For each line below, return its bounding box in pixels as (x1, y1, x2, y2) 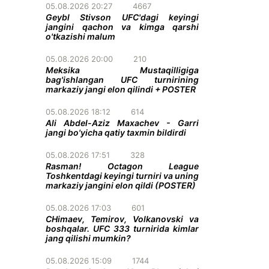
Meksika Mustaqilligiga (46, 65, 199, 75)
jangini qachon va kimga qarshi (46, 22, 199, 32)
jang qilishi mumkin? (46, 233, 131, 243)
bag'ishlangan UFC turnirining (46, 74, 199, 85)
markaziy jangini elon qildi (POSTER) (46, 180, 196, 190)
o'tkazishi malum (46, 31, 115, 41)
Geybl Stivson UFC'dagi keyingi (46, 12, 199, 22)
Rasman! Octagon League (46, 161, 199, 171)
